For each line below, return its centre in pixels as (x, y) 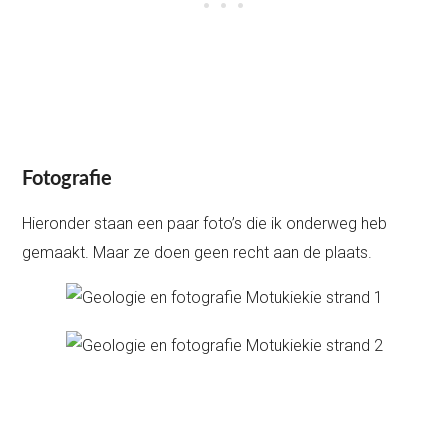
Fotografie (67, 178)
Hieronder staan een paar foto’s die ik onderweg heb (205, 223)
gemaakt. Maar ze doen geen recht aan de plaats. (197, 252)
